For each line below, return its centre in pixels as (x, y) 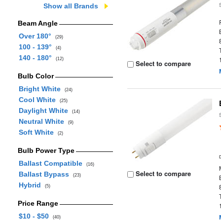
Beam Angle (37, 23)
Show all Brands (71, 6)
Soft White (38, 132)
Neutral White (43, 121)
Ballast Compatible (52, 163)
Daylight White (45, 110)
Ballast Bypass (46, 174)
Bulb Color (36, 76)
